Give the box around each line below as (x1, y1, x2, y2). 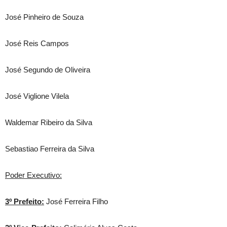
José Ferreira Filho (44, 197, 108, 206)
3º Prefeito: (5, 197, 44, 206)
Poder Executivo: (5, 171, 62, 179)
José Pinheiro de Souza (5, 13, 84, 21)
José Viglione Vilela (5, 92, 69, 100)
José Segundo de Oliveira (5, 65, 90, 74)
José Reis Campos (5, 39, 69, 48)
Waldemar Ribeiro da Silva (5, 118, 92, 127)
